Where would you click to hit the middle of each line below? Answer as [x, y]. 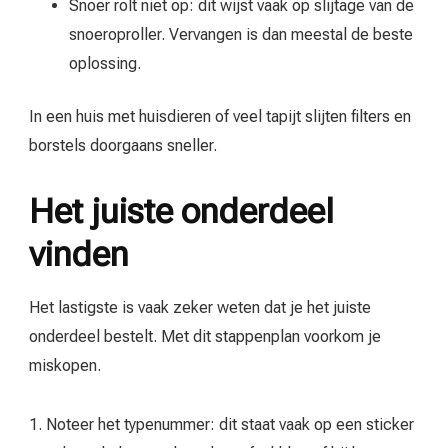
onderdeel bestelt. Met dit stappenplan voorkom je [205, 337]
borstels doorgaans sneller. [123, 145]
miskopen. [65, 366]
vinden [79, 253]
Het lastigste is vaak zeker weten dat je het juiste [200, 308]
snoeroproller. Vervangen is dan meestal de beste [241, 34]
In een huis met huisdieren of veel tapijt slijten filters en [220, 116]
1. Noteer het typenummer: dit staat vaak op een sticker [221, 425]
